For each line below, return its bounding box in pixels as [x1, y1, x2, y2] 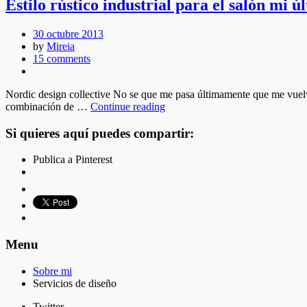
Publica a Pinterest [33, 153, 112, 166]
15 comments [33, 53, 90, 65]
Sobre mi [33, 265, 72, 277]
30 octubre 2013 [33, 28, 103, 40]
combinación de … [5, 101, 90, 113]
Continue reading [90, 101, 165, 113]
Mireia [47, 40, 75, 53]
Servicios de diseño [33, 277, 116, 289]
